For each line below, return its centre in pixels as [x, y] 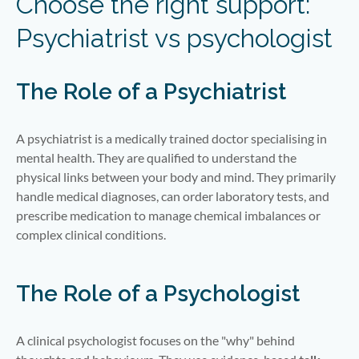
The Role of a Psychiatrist [151, 91]
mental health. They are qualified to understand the [156, 157]
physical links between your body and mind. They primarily [176, 176]
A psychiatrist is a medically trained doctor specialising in [171, 138]
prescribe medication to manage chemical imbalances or [168, 215]
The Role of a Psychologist [158, 293]
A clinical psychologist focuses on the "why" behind [155, 340]
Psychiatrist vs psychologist [174, 38]
